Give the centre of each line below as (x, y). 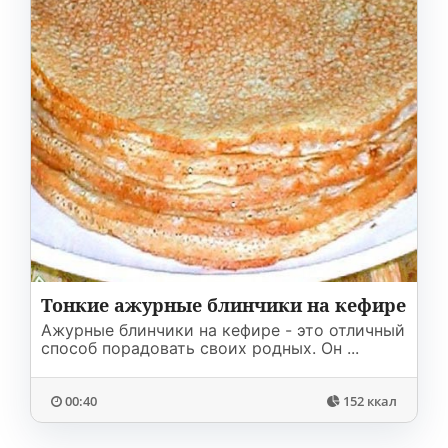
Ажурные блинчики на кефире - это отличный (223, 330)
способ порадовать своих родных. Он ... (200, 348)
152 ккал (370, 401)
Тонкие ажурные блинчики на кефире (223, 305)
